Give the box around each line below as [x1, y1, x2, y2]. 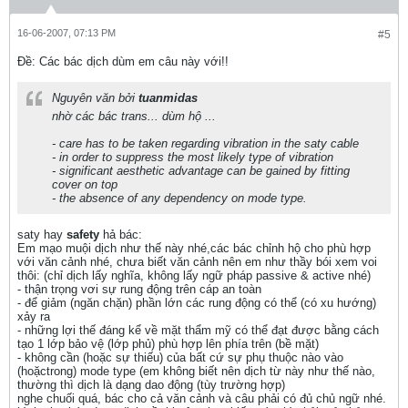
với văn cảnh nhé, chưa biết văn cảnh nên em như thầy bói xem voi [17, 255, 377, 269]
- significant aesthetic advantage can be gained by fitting [52, 164, 350, 178]
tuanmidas [138, 91, 198, 105]
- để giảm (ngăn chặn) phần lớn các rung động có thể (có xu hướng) [17, 296, 376, 310]
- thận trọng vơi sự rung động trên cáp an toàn [17, 282, 261, 296]
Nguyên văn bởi [52, 91, 138, 105]
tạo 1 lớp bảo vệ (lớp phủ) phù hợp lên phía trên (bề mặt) [17, 337, 319, 351]
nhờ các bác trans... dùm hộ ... [52, 109, 216, 123]
